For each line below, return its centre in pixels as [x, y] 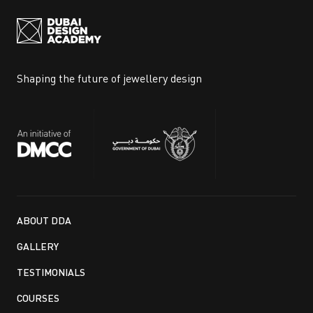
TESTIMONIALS [51, 272]
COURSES [38, 298]
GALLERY [38, 246]
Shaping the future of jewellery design [109, 78]
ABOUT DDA [44, 220]
